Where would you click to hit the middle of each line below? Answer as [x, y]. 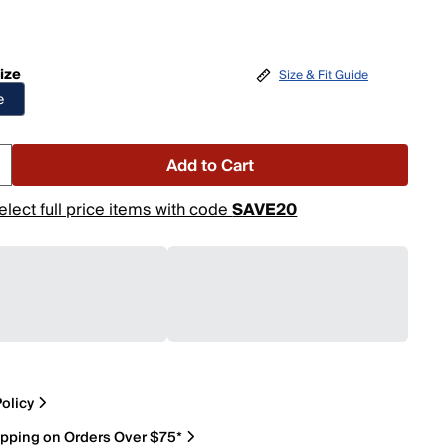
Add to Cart [210, 166]
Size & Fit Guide [323, 75]
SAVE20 [265, 210]
